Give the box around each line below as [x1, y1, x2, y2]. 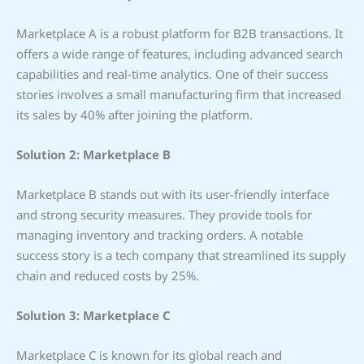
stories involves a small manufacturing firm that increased [16, 85, 341, 102]
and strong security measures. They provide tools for [16, 206, 312, 223]
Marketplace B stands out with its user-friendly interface [16, 185, 329, 202]
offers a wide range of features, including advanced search [16, 45, 343, 62]
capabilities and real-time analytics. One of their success [16, 65, 328, 82]
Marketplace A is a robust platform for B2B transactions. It [16, 24, 343, 41]
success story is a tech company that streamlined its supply [16, 246, 346, 263]
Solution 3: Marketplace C [16, 306, 171, 323]
